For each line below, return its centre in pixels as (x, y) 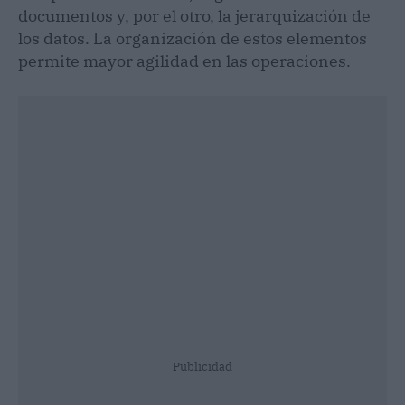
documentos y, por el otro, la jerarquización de (194, 15)
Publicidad (202, 366)
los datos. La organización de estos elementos (193, 38)
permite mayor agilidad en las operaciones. (184, 61)
